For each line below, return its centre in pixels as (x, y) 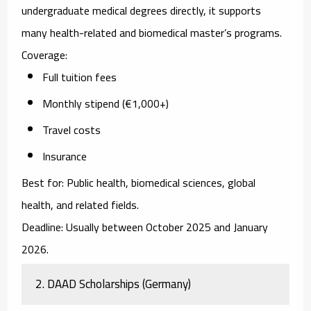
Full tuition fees (80, 77)
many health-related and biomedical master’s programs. (152, 32)
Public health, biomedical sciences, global (160, 182)
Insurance (65, 156)
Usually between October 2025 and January (166, 227)
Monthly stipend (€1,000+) (106, 103)
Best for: (43, 182)
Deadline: (43, 227)
